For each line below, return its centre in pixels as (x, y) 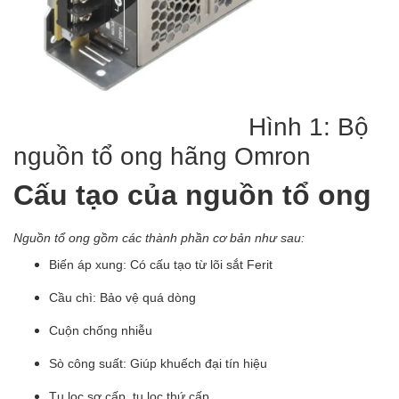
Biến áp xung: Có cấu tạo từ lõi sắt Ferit (161, 265)
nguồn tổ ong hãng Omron (166, 155)
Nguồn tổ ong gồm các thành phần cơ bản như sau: (159, 238)
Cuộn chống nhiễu (101, 330)
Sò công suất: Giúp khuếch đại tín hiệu (158, 363)
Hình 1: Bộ (191, 126)
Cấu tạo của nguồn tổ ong (192, 194)
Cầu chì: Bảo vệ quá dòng (124, 297)
